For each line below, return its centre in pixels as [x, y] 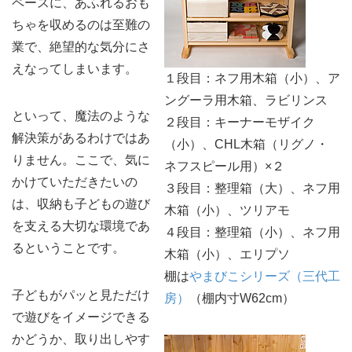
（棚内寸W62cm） [242, 298]
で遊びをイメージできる [81, 317]
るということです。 [68, 248]
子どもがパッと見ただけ [81, 295]
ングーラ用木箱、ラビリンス [246, 100]
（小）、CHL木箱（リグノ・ [246, 144]
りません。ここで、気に [81, 160]
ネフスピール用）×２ [224, 166]
